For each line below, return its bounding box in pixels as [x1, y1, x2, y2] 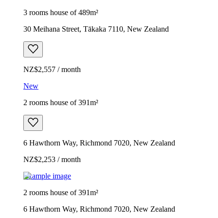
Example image [23, 171, 71, 180]
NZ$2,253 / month [23, 155, 81, 163]
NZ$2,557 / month [23, 65, 81, 73]
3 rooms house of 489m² [23, 8, 98, 17]
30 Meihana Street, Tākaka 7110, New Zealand [23, 24, 169, 33]
